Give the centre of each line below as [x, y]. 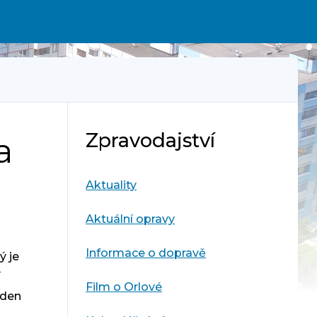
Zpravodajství [151, 141]
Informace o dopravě [146, 253]
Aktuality [111, 185]
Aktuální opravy [131, 219]
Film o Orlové [124, 287]
